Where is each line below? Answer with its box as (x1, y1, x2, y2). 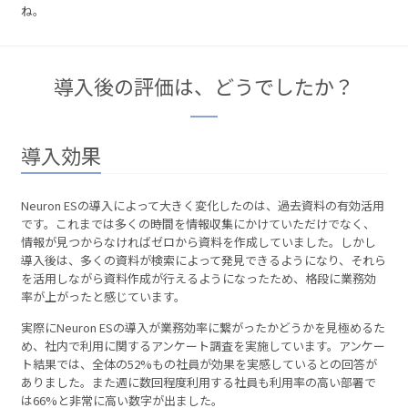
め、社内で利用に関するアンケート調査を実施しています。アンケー (21, 336, 386, 354)
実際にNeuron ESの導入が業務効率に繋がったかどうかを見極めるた (21, 318, 386, 336)
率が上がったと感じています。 (21, 287, 187, 305)
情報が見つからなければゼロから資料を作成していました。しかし (21, 232, 377, 250)
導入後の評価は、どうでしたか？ (54, 71, 354, 101)
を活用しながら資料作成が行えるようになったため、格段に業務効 (21, 269, 377, 287)
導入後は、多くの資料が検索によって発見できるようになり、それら (21, 250, 387, 269)
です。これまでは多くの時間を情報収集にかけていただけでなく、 (21, 214, 376, 232)
